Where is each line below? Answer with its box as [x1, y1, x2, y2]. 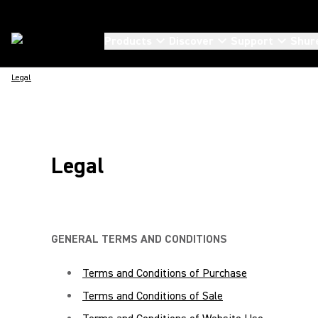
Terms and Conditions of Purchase [82, 266, 247, 280]
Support [231, 34, 273, 48]
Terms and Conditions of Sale [82, 289, 223, 303]
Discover [169, 34, 214, 48]
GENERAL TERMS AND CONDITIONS [51, 232, 227, 246]
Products [104, 34, 152, 48]
